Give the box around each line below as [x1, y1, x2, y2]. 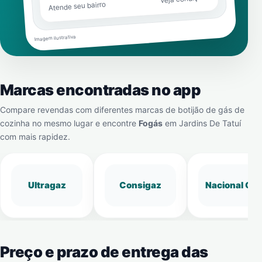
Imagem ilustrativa [34, 33, 76, 43]
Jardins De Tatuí [179, 118, 241, 128]
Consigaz [119, 180, 161, 191]
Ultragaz [27, 180, 66, 191]
